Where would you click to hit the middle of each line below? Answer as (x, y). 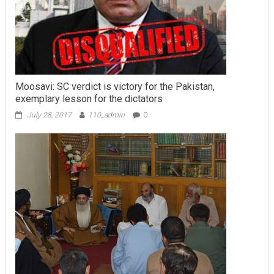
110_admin (106, 115)
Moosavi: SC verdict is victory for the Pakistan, (115, 87)
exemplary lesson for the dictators (89, 99)
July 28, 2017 (49, 115)
